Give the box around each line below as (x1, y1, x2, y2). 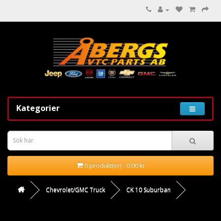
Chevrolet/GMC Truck (46, 185, 105, 194)
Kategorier (16, 102, 60, 113)
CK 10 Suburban (126, 185, 171, 194)
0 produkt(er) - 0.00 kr (84, 161, 145, 170)
